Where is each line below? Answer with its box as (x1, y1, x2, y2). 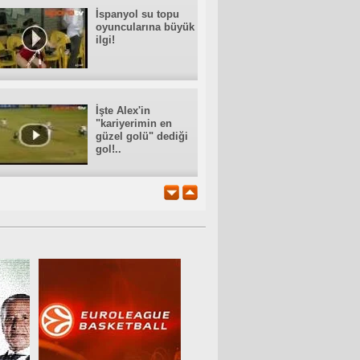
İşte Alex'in (96, 104, 150, 117)
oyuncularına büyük (96, 21, 194, 33)
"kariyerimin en (96, 117, 172, 129)
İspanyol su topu (96, 8, 179, 20)
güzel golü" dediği (96, 130, 188, 142)
